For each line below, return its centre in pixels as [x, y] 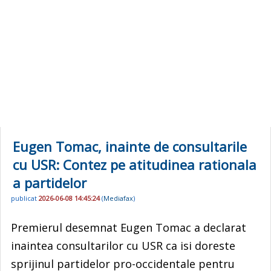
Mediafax [118, 198]
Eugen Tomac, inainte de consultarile [130, 146]
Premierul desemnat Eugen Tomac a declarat [129, 227]
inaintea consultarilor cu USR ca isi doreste [123, 245]
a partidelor [50, 183]
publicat [25, 198]
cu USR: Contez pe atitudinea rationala [135, 165]
